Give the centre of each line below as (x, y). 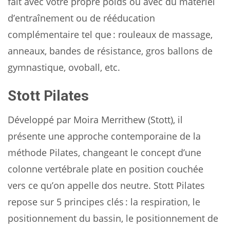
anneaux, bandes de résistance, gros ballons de (110, 51)
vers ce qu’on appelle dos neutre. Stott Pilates (106, 185)
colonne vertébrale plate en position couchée (106, 169)
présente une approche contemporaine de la (104, 136)
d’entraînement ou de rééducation (81, 18)
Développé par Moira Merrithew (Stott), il (95, 119)
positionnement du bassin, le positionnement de (113, 218)
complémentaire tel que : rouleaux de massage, (110, 34)
